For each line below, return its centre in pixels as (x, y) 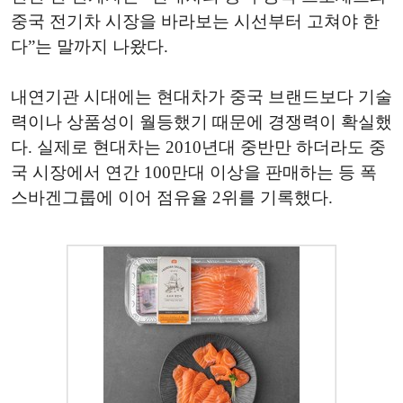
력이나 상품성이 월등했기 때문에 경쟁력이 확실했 (201, 122)
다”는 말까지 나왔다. (90, 46)
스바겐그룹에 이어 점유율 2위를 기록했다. (172, 197)
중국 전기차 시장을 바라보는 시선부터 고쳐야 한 (195, 21)
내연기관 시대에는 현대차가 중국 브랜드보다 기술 (201, 97)
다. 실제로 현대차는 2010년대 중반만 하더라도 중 (198, 147)
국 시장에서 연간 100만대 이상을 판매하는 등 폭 (194, 172)
